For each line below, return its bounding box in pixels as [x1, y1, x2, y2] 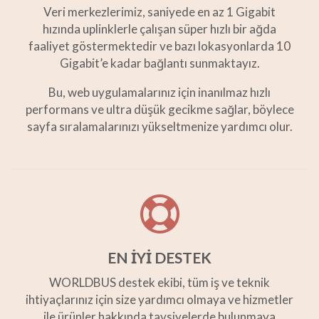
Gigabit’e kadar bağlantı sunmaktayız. [59, 56, 260, 71]
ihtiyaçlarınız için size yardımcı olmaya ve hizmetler [26, 292, 293, 308]
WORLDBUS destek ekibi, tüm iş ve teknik [49, 275, 270, 291]
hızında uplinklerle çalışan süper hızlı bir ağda [43, 21, 276, 37]
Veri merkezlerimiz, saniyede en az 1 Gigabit [43, 4, 276, 20]
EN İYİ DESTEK [108, 249, 211, 267]
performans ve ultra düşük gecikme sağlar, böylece [25, 102, 294, 117]
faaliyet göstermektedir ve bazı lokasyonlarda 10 [28, 38, 291, 54]
